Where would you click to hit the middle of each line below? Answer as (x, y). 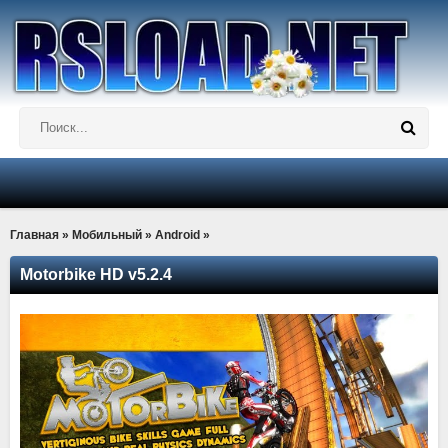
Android (177, 235)
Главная (34, 235)
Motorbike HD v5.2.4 (96, 274)
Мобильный (107, 235)
